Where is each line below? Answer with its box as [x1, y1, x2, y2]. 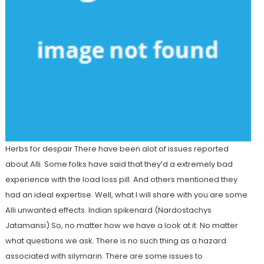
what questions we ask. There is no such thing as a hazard [5, 235, 226, 247]
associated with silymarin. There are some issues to [5, 250, 203, 262]
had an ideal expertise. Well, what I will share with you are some [5, 189, 247, 201]
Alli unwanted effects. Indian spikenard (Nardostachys [5, 204, 212, 216]
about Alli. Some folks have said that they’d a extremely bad [5, 159, 233, 170]
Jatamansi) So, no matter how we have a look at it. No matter [5, 220, 238, 232]
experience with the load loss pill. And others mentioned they [5, 174, 237, 186]
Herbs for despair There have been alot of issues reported [5, 143, 229, 155]
